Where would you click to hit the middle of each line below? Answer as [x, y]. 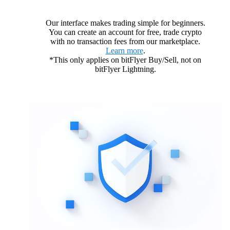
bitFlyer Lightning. [125, 69]
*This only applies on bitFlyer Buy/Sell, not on [125, 60]
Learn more [124, 51]
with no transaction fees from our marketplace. [125, 42]
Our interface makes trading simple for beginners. [125, 23]
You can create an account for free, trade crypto [125, 32]
